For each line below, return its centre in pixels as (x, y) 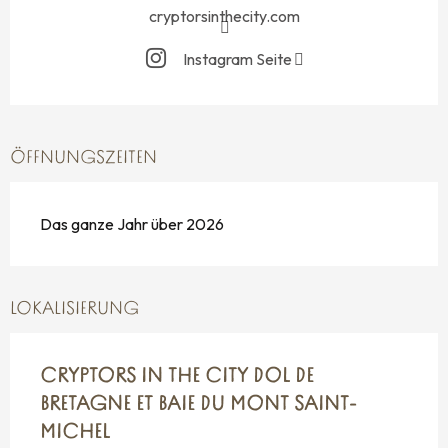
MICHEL (75, 433)
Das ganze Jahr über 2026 (132, 224)
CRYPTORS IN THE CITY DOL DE (177, 377)
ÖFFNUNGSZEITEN (83, 159)
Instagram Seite (237, 58)
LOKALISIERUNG (74, 310)
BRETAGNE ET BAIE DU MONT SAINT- (198, 405)
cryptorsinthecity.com (224, 16)
